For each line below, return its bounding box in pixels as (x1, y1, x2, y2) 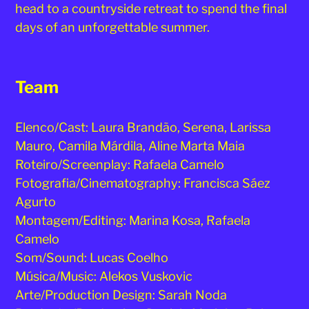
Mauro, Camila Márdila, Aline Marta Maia (15, 138, 246, 153)
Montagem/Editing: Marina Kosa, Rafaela (15, 212, 251, 228)
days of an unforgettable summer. (15, 19, 210, 34)
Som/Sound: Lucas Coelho (15, 250, 169, 265)
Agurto (15, 194, 57, 209)
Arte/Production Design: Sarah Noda (15, 287, 228, 302)
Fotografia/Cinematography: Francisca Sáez (15, 175, 271, 190)
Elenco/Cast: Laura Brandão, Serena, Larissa (15, 119, 272, 134)
